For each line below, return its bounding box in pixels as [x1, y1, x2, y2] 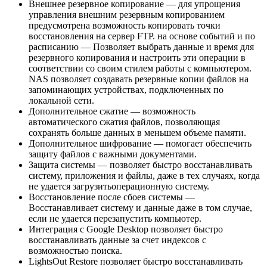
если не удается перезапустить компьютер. [29, 213, 201, 223]
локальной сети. [29, 95, 94, 105]
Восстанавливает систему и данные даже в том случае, [29, 202, 252, 213]
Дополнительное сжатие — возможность [29, 105, 195, 116]
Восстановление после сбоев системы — [29, 191, 195, 202]
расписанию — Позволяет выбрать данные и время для [29, 41, 254, 52]
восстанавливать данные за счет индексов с [29, 234, 206, 245]
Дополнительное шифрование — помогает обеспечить [29, 138, 252, 148]
